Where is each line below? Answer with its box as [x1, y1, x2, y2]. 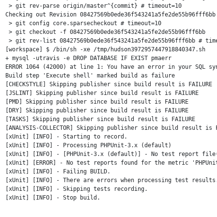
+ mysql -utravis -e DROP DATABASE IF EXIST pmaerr [5, 55, 171, 62]
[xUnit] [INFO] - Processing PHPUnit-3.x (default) [5, 142, 171, 149]
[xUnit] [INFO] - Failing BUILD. [5, 168, 110, 175]
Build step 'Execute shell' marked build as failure [5, 72, 175, 79]
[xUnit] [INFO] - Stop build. [5, 194, 100, 201]
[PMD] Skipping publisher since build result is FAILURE [5, 98, 188, 105]
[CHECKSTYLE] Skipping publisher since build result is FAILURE [5, 81, 212, 88]
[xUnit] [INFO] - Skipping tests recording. [5, 186, 148, 192]
